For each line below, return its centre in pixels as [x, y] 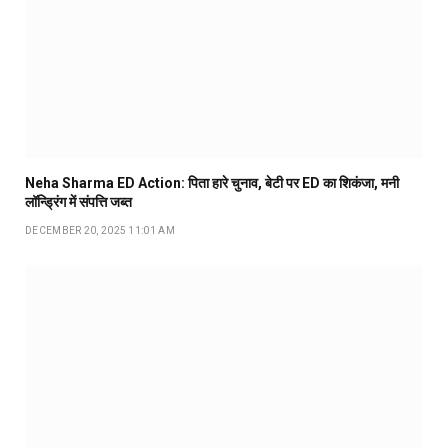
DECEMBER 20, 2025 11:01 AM [100, 230]
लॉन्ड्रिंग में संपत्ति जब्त [78, 201]
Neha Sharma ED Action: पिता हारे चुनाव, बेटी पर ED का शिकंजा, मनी [212, 182]
